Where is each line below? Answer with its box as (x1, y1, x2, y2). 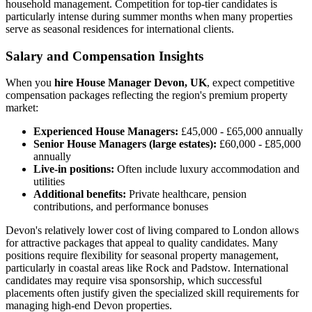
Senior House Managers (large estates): (33, 138, 217, 150)
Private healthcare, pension (126, 188, 247, 201)
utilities (33, 175, 65, 188)
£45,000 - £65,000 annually (178, 125, 303, 138)
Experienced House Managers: (33, 125, 178, 138)
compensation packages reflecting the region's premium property (6, 89, 288, 102)
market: (6, 102, 38, 114)
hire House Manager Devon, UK (54, 77, 207, 89)
